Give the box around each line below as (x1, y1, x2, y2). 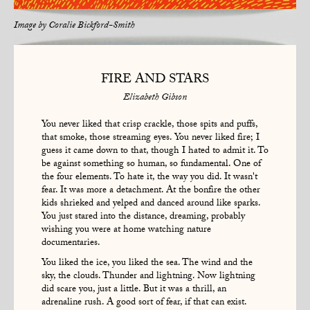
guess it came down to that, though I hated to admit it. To (42, 143, 268, 161)
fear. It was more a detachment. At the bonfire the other (42, 183, 260, 200)
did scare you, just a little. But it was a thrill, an (42, 282, 226, 299)
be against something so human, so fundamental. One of (42, 156, 261, 174)
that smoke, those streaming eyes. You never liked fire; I (42, 130, 259, 147)
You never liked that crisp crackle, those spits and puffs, (42, 117, 257, 134)
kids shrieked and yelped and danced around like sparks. (42, 196, 260, 213)
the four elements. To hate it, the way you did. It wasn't (42, 170, 257, 187)
